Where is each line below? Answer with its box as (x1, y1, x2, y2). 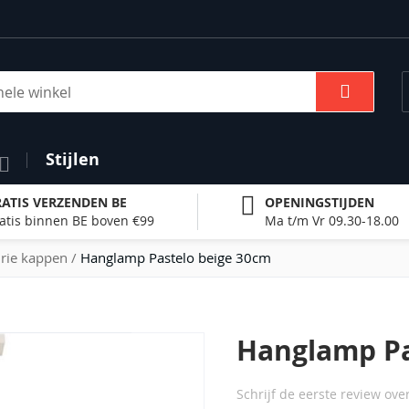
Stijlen (46, 147, 100, 171)
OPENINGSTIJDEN (265, 193, 375, 211)
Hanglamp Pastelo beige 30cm (80, 247, 271, 267)
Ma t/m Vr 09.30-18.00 (265, 211, 400, 229)
